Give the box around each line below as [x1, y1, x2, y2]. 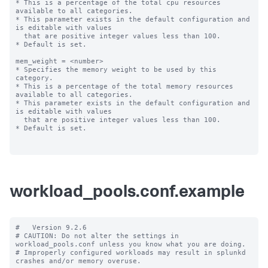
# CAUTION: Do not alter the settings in [16, 232, 179, 240]
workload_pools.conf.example [10, 185, 245, 202]
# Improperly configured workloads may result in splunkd [16, 248, 246, 257]
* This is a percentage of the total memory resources [16, 82, 233, 90]
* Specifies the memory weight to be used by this [16, 65, 217, 74]
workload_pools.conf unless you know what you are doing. [16, 240, 246, 248]
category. [16, 74, 53, 82]
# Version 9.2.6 [16, 223, 87, 232]
